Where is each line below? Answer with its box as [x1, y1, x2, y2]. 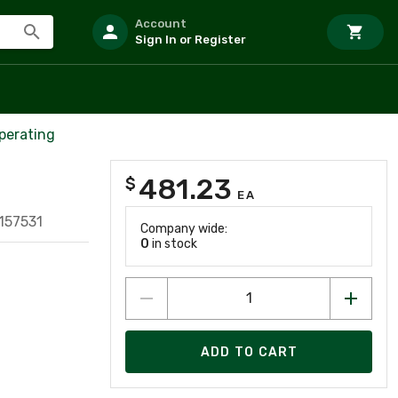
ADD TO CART [200, 344, 298, 360]
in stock [149, 236, 197, 251]
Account [135, 17, 187, 30]
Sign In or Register [135, 33, 246, 46]
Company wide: [140, 221, 227, 236]
